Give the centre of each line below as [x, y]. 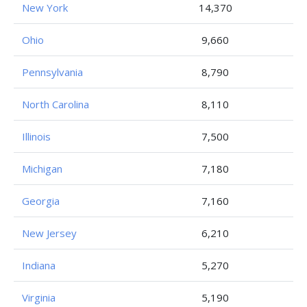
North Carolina [56, 104]
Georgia [41, 201]
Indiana [39, 265]
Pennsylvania [52, 72]
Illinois [36, 136]
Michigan [42, 169]
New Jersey [49, 233]
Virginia [39, 297]
